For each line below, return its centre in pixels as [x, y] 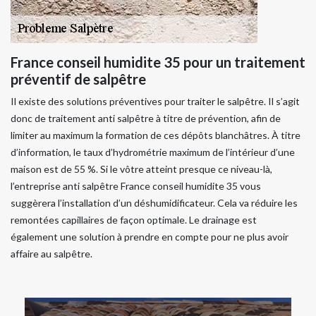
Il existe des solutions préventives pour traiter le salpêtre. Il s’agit [155, 102]
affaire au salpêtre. [51, 254]
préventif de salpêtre [78, 79]
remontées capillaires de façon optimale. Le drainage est [134, 220]
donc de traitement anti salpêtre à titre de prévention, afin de [146, 119]
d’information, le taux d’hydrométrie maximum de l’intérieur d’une [153, 152]
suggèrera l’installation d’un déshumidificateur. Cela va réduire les [154, 203]
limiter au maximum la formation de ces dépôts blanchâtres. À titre [156, 135]
